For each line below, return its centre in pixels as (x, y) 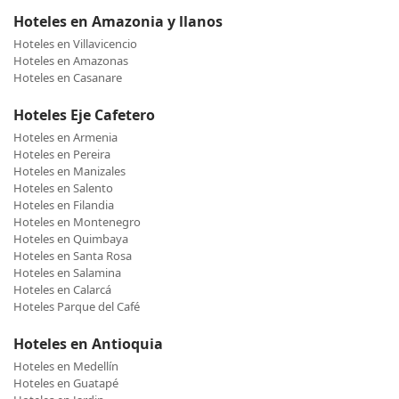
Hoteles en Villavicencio (75, 44)
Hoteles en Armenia (65, 138)
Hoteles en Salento (63, 188)
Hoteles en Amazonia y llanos (118, 22)
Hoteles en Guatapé (66, 383)
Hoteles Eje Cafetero (84, 115)
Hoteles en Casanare (68, 78)
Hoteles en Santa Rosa (73, 256)
